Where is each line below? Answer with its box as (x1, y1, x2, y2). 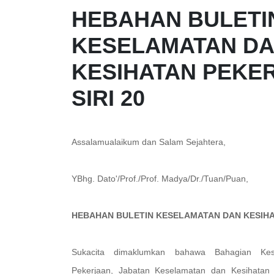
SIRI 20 (72, 86, 145, 111)
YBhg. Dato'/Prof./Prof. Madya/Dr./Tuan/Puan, (72, 174, 248, 183)
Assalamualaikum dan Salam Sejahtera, (72, 137, 226, 147)
